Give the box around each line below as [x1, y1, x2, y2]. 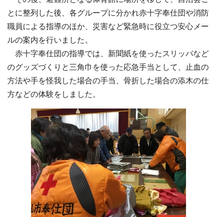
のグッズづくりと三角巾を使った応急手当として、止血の [7, 63, 209, 72]
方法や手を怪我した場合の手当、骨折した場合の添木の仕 [7, 77, 209, 85]
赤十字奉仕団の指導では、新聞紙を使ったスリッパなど [7, 49, 209, 58]
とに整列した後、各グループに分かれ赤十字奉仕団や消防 [7, 9, 209, 17]
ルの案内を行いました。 [7, 36, 93, 45]
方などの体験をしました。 [7, 90, 100, 99]
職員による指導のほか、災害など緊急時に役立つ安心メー [7, 22, 209, 31]
